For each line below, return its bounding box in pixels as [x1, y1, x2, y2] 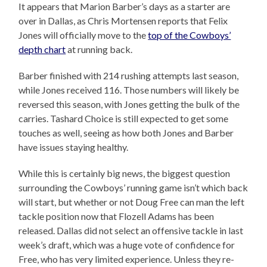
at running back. [66, 44, 133, 55]
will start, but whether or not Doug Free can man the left [18, 196, 245, 208]
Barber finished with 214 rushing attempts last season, [18, 70, 239, 82]
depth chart [18, 44, 66, 55]
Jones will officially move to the [18, 29, 148, 41]
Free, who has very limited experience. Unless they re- [18, 253, 235, 265]
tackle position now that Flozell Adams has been [18, 210, 215, 222]
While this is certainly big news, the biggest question [18, 167, 231, 179]
